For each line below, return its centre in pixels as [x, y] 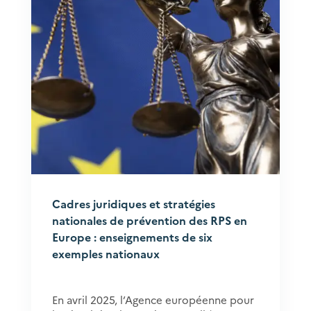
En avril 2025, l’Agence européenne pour [153, 300]
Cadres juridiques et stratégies [133, 203]
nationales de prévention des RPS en [149, 220]
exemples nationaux [106, 253]
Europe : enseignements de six [132, 237]
